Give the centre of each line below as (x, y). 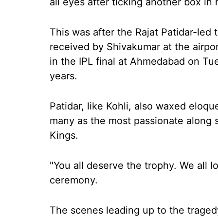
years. (64, 76)
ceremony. (74, 180)
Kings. (64, 135)
